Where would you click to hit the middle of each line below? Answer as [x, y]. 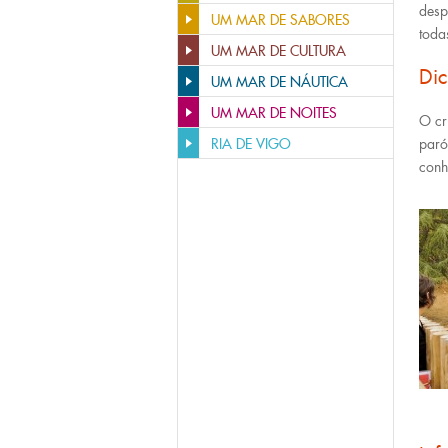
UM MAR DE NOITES [274, 113]
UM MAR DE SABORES [280, 20]
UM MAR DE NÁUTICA [279, 82]
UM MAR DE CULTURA [278, 51]
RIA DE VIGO [251, 144]
